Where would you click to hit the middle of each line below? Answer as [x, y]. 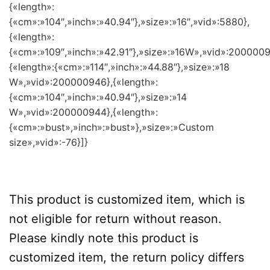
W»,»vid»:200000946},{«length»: [83, 82]
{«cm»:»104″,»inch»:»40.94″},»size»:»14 [98, 97]
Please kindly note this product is [104, 238]
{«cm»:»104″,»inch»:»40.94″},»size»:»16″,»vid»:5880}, [129, 21]
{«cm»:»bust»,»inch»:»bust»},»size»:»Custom [111, 127]
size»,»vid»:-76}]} [49, 142]
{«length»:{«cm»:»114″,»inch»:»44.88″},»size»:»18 [119, 67]
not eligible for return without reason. [115, 219]
